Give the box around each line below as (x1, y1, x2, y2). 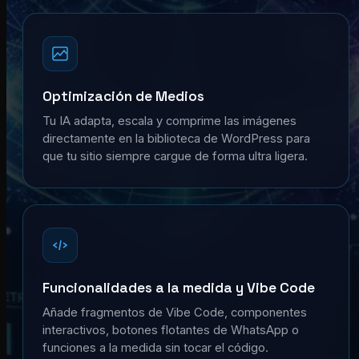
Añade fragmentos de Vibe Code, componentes (42, 305, 307, 321)
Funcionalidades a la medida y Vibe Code (42, 279, 315, 297)
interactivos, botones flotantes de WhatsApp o (42, 323, 299, 338)
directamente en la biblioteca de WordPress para (42, 131, 310, 147)
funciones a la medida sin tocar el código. (42, 341, 268, 356)
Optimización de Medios (42, 87, 204, 106)
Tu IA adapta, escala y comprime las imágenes (42, 114, 296, 129)
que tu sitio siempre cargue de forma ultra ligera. (42, 149, 308, 164)
